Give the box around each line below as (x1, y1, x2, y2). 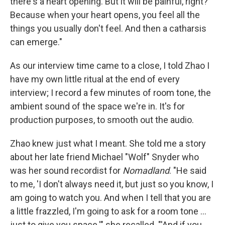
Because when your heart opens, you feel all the (10, 10, 200, 20)
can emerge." (10, 37, 62, 47)
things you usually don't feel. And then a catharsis (10, 23, 206, 34)
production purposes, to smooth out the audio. (10, 115, 194, 125)
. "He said (169, 165, 206, 176)
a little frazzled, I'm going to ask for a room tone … (10, 206, 206, 216)
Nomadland (123, 165, 169, 176)
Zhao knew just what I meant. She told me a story (10, 138, 206, 149)
